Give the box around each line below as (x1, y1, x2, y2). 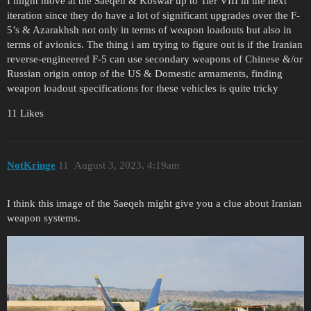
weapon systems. (7, 212, 81, 224)
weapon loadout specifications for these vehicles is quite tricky (7, 83, 278, 94)
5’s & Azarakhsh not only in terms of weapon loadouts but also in (7, 24, 292, 36)
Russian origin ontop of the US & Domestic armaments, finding (7, 68, 283, 80)
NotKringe (7, 159, 56, 171)
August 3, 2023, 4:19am (74, 159, 180, 171)
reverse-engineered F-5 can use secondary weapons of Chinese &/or (7, 53, 303, 65)
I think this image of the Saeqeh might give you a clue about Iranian (7, 197, 302, 209)
